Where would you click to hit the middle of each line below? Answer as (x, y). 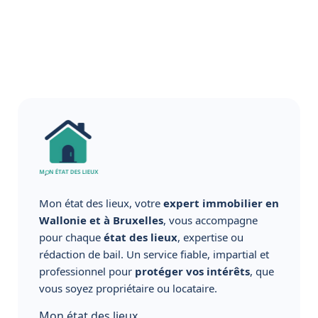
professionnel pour (87, 271)
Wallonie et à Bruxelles (101, 220)
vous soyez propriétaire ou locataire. (128, 288)
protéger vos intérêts (192, 271)
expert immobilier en (221, 203)
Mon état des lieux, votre (101, 203)
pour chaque (71, 237)
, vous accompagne (210, 220)
